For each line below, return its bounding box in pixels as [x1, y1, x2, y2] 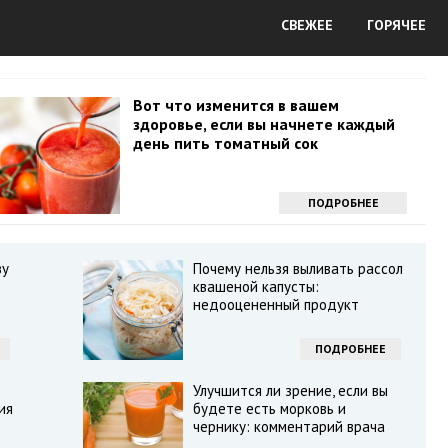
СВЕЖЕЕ [281, 16, 333, 34]
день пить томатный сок [132, 133, 318, 153]
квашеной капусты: [192, 277, 319, 296]
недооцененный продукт [192, 295, 359, 314]
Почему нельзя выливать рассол [192, 259, 403, 278]
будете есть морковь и [192, 399, 346, 418]
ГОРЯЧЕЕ [367, 16, 426, 34]
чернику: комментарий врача [192, 417, 385, 436]
